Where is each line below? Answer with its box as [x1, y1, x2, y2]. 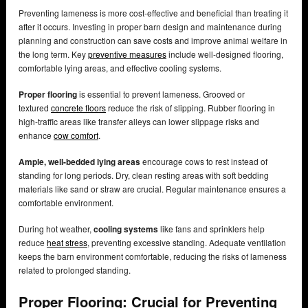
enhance [19, 129, 54, 141]
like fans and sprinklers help [158, 222, 265, 234]
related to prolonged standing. [19, 263, 131, 276]
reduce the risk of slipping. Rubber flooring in [106, 101, 275, 113]
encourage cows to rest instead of [140, 155, 267, 167]
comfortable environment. [19, 196, 115, 208]
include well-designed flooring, [166, 47, 283, 60]
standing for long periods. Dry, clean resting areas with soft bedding [19, 168, 269, 181]
